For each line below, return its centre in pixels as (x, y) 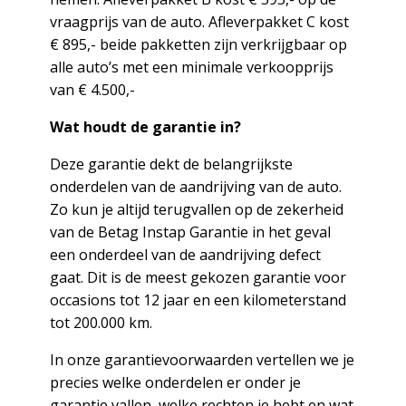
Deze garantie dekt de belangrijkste (171, 164)
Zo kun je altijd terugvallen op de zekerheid (196, 209)
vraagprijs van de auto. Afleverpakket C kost (199, 22)
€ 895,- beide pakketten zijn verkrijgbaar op (198, 44)
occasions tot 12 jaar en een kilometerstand (198, 300)
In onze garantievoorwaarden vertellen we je (202, 360)
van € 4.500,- (92, 90)
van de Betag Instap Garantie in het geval (190, 232)
